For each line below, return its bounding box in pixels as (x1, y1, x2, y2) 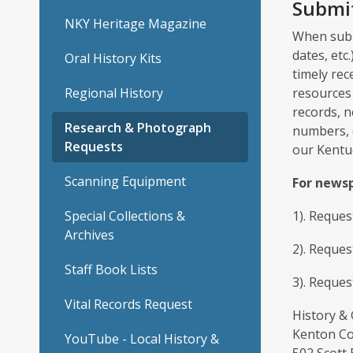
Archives (65, 226, 114, 244)
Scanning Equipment (65, 173, 186, 191)
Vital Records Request (65, 295, 192, 314)
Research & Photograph (65, 119, 211, 137)
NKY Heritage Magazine (65, 15, 206, 33)
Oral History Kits (65, 50, 162, 68)
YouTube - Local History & (65, 330, 219, 348)
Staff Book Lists (65, 261, 158, 279)
